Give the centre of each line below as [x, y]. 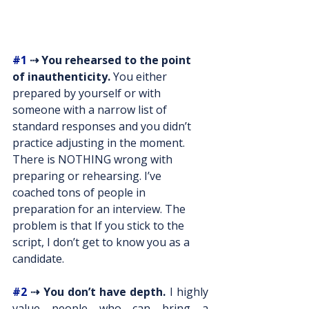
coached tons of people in [80, 192]
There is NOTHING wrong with [94, 159]
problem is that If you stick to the [100, 226]
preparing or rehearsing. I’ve [88, 176]
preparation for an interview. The [100, 209]
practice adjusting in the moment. [100, 143]
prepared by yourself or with [88, 93]
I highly [187, 292]
